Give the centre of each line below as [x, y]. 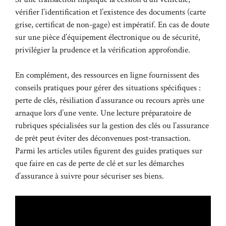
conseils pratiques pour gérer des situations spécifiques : [108, 88]
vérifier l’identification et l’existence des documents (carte [110, 12]
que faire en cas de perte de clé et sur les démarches [100, 163]
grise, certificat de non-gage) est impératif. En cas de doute [112, 24]
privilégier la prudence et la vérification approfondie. [103, 50]
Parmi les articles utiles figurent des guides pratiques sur [109, 151]
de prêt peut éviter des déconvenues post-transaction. [103, 138]
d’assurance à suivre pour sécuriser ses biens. [90, 176]
